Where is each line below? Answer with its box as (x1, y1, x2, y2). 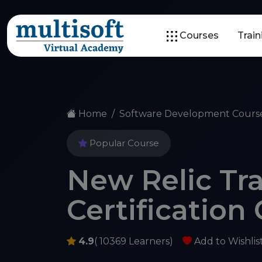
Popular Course (87, 137, 159, 149)
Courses (177, 30, 219, 41)
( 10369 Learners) (94, 236, 173, 247)
